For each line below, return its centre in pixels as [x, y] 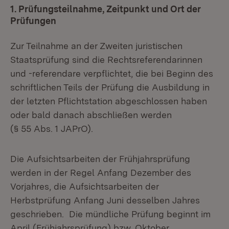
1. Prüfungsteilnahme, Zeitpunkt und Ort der [106, 9]
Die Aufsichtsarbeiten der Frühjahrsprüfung [100, 159]
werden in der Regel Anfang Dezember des [101, 173]
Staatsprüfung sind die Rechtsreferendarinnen [106, 60]
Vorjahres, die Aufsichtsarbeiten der [85, 186]
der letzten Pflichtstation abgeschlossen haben [109, 101]
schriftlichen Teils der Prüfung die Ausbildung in [110, 87]
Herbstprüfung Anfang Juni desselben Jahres [105, 200]
